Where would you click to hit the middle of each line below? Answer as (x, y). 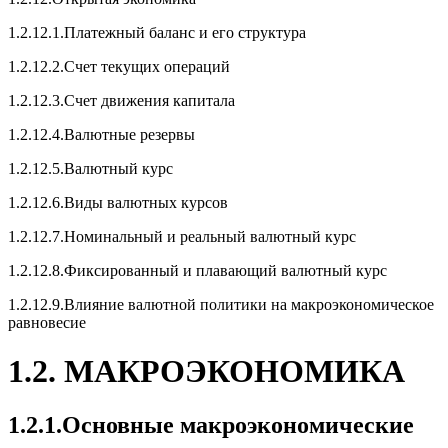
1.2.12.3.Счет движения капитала (121, 100)
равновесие (47, 322)
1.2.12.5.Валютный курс (90, 168)
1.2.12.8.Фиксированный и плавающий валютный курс (197, 270)
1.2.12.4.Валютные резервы (101, 134)
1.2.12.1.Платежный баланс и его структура (157, 32)
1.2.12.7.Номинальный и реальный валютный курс (182, 236)
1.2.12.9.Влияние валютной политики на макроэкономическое (221, 304)
